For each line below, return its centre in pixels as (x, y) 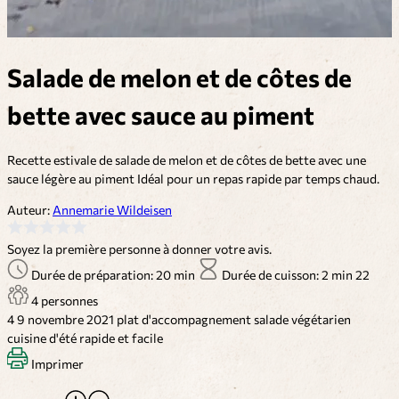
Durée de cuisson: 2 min (289, 274)
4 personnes (65, 300)
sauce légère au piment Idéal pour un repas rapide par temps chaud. (193, 178)
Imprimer (56, 363)
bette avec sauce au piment (161, 114)
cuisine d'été (43, 338)
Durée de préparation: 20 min (114, 274)
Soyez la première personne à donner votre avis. (139, 248)
